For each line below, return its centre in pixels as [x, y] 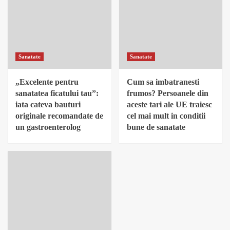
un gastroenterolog [48, 127]
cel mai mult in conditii [166, 116]
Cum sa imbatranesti [163, 82]
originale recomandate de [59, 116]
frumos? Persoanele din [167, 93]
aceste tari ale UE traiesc [169, 105]
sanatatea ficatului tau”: [57, 93]
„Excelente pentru [47, 82]
